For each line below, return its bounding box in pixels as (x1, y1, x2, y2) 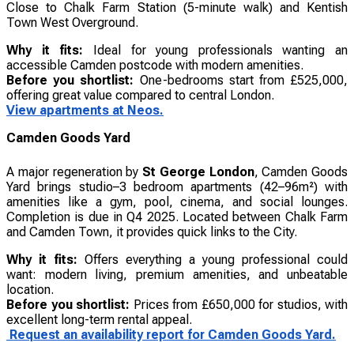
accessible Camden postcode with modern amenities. (6, 57, 303, 73)
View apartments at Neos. (6, 102, 164, 118)
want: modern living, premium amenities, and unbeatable (6, 266, 348, 282)
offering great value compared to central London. (6, 87, 274, 103)
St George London (142, 164, 254, 179)
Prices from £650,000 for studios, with (130, 296, 348, 312)
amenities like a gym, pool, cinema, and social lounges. (6, 194, 348, 209)
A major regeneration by (6, 164, 142, 179)
